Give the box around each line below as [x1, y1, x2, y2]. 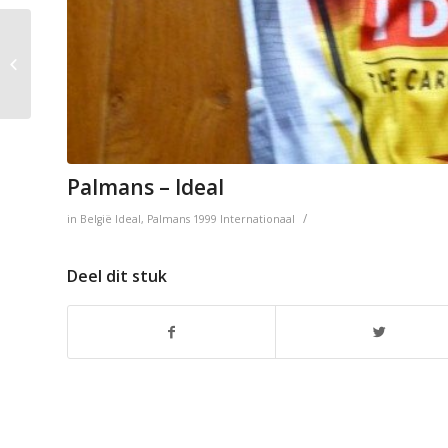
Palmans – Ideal [67, 172, 224, 201]
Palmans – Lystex [35, 54, 140, 72]
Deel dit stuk [67, 264, 167, 287]
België [80, 211, 112, 226]
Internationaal [220, 211, 295, 226]
